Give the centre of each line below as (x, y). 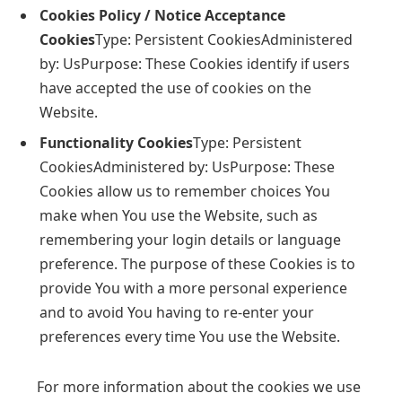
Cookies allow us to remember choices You (185, 191)
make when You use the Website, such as (179, 215)
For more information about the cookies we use (199, 386)
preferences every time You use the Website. (190, 336)
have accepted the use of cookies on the (175, 87)
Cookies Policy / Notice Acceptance (162, 15)
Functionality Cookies (116, 142)
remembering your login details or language (190, 239)
